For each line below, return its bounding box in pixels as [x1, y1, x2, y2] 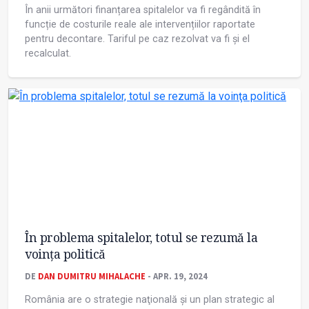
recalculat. [25, 48, 71, 60]
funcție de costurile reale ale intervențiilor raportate [25, 19, 255, 31]
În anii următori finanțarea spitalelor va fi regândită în [25, 4, 261, 17]
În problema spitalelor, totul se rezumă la [25, 229, 257, 246]
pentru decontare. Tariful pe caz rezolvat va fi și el [25, 33, 250, 46]
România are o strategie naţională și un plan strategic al [25, 294, 275, 306]
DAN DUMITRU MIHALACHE [38, 270, 146, 282]
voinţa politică [25, 246, 106, 263]
